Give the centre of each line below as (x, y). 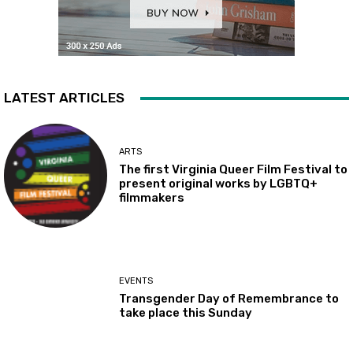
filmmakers (152, 197)
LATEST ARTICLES (64, 98)
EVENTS (136, 281)
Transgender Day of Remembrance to (229, 298)
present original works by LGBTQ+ (219, 183)
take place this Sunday (186, 312)
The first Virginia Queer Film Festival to (234, 169)
